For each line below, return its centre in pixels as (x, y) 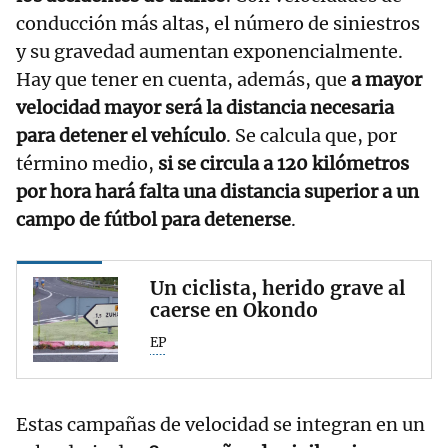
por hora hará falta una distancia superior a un (217, 192)
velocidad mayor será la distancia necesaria (205, 108)
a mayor (386, 80)
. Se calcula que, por (311, 136)
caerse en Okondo (234, 310)
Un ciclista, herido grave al (277, 288)
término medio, (85, 164)
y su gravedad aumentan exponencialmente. (209, 52)
